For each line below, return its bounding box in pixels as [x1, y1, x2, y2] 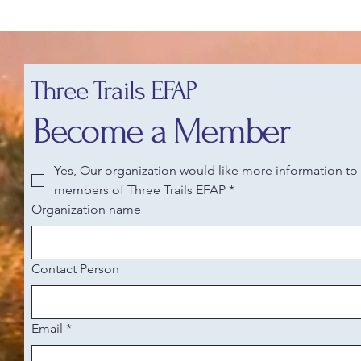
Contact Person [31, 261, 119, 276]
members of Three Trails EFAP [54, 182, 226, 197]
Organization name [31, 201, 141, 217]
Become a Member [33, 110, 290, 152]
